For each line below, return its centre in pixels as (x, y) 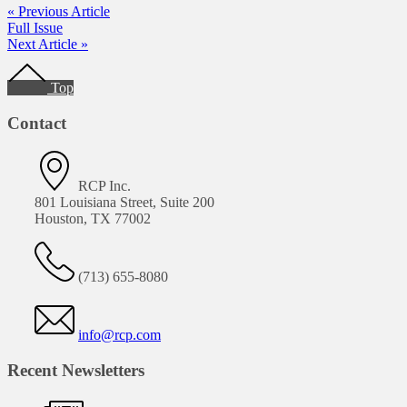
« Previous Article (59, 12)
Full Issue (35, 28)
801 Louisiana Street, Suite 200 (124, 202)
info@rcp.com (119, 334)
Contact (37, 124)
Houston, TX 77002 (93, 218)
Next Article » (48, 45)
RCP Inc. (103, 185)
